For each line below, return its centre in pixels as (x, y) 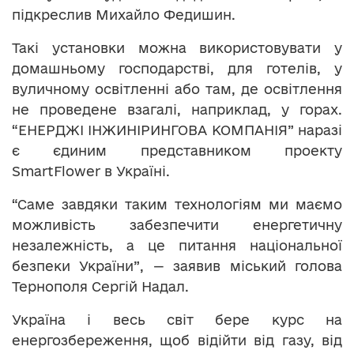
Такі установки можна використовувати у (177, 48)
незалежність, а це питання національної (177, 246)
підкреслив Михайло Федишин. (124, 15)
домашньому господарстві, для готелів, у (177, 69)
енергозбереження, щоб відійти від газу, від (177, 341)
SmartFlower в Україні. (91, 171)
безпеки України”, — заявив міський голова (177, 266)
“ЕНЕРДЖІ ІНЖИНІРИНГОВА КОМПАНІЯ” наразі (177, 130)
